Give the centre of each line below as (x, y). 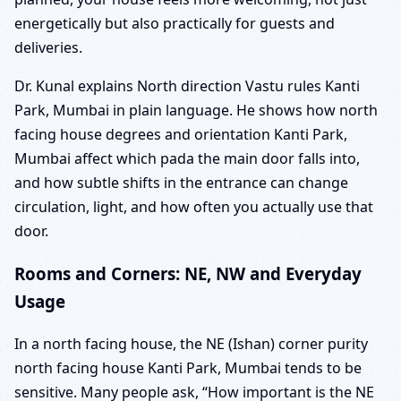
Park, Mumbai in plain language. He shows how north (196, 110)
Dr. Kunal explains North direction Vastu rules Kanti (187, 85)
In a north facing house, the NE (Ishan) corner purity (191, 343)
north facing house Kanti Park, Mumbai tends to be (188, 367)
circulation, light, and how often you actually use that (194, 206)
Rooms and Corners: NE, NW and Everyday (188, 274)
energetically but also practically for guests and (175, 23)
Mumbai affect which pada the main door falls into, (187, 158)
